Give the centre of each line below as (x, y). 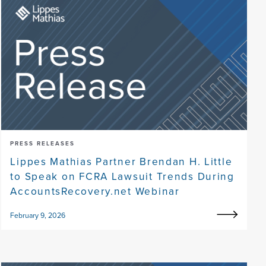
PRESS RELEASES (43, 144)
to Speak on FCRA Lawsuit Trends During (122, 176)
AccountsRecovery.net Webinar (95, 191)
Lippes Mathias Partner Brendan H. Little (121, 161)
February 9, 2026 (38, 216)
